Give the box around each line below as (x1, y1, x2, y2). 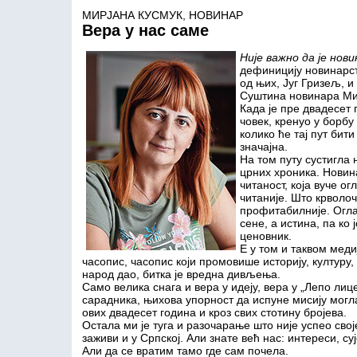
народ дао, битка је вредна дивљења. (81, 268, 280, 280)
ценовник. (239, 229, 292, 242)
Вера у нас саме (81, 22, 209, 39)
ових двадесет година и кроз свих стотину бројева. (81, 306, 347, 319)
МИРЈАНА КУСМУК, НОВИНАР (81, 9, 243, 22)
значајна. (239, 140, 288, 153)
